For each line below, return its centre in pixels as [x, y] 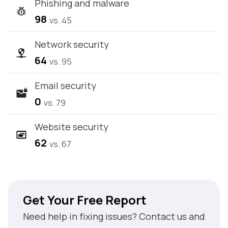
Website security [72, 127]
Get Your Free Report [85, 200]
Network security [72, 44]
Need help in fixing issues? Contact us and [114, 216]
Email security [65, 85]
